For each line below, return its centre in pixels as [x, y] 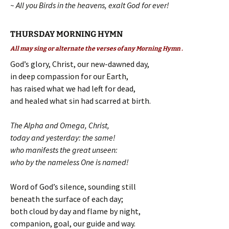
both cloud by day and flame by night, [75, 211]
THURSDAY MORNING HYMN [66, 34]
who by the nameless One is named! [70, 162]
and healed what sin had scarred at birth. [81, 101]
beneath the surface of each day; [67, 199]
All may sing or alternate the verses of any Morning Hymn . [97, 49]
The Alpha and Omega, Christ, [60, 125]
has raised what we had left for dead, [73, 88]
